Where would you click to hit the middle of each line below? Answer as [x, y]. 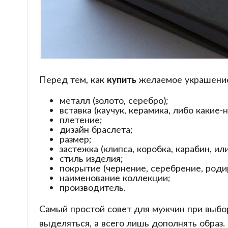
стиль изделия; [91, 158]
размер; [75, 139]
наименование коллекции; [115, 177]
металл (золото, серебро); [114, 100]
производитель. [92, 187]
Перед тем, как [73, 79]
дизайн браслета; [96, 129]
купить [121, 79]
